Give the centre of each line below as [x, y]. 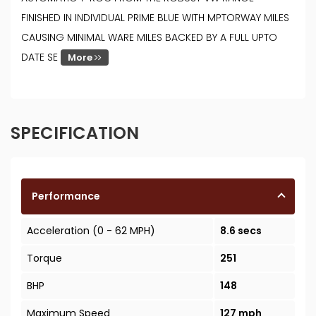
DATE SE [41, 57]
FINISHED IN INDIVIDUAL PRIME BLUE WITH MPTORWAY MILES [155, 18]
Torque [44, 259]
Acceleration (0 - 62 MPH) [91, 231]
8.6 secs [241, 231]
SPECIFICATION [75, 133]
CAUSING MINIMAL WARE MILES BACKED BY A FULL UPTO [149, 38]
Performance [66, 196]
